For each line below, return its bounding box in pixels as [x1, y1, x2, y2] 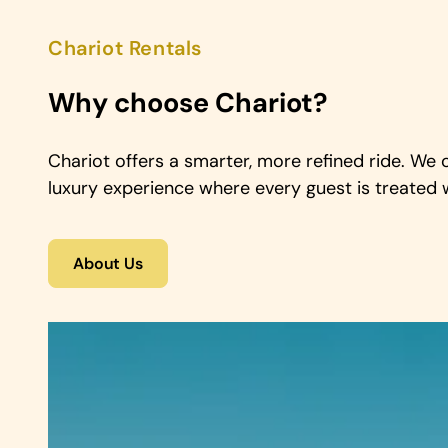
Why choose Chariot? [48, 85, 328, 120]
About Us [73, 253, 143, 274]
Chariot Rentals [48, 35, 202, 61]
